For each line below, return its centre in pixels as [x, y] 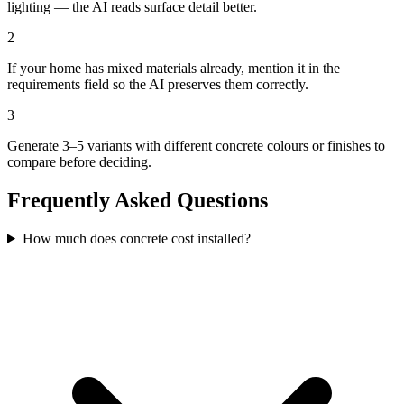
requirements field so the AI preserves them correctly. [158, 85]
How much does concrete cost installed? [136, 238]
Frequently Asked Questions [138, 200]
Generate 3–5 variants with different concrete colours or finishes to [196, 146]
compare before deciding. [79, 162]
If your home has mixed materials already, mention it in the [174, 69]
